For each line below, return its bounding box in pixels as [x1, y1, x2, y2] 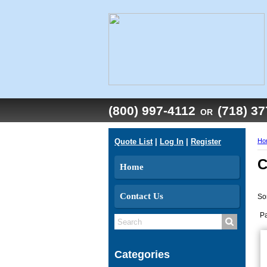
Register [191, 137, 221, 146]
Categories [114, 249, 170, 260]
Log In [160, 137, 184, 146]
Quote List [114, 137, 153, 146]
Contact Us [120, 191, 163, 201]
